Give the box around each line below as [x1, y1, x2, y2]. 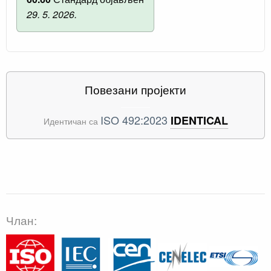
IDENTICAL [170, 112, 228, 128]
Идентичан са [43, 114, 100, 127]
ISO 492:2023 [100, 111, 168, 128]
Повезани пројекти [85, 80, 186, 97]
